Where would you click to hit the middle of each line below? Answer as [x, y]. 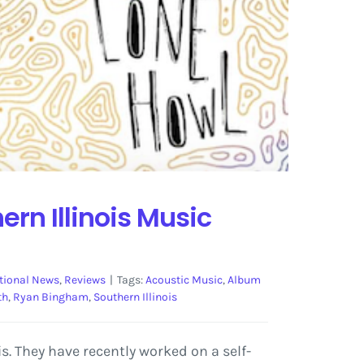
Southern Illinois [135, 297]
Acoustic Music [184, 280]
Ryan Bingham [50, 297]
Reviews [84, 280]
